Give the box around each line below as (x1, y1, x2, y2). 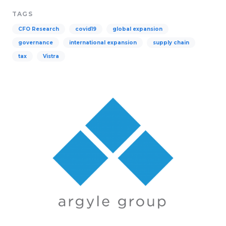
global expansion (112, 26, 162, 32)
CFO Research (18, 26, 59, 32)
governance (18, 39, 53, 46)
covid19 (75, 26, 96, 32)
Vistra (43, 53, 59, 60)
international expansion (69, 39, 137, 46)
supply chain (153, 39, 189, 46)
